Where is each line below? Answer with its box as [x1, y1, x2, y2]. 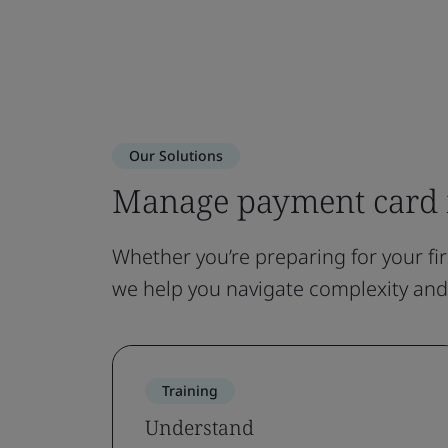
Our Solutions [129, 146, 223, 165]
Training [162, 381, 218, 400]
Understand [145, 414, 254, 441]
